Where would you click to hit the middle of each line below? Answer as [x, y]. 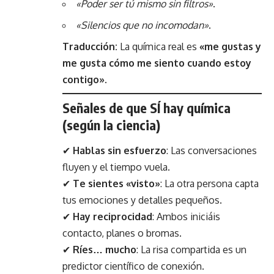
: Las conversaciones [212, 150]
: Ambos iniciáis [186, 216]
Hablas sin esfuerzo [120, 150]
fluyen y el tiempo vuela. [116, 167]
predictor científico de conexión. [133, 266]
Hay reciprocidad [113, 216]
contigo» [83, 80]
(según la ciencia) [111, 125]
